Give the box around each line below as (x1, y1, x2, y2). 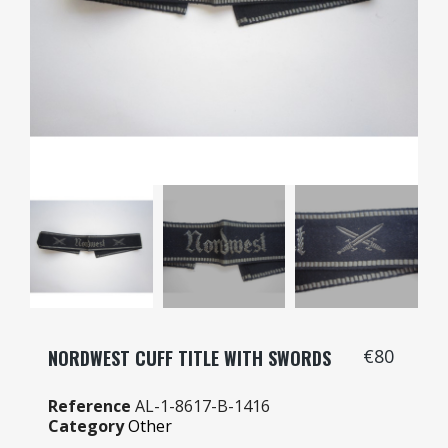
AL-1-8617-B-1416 (135, 394, 270, 417)
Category (48, 414, 124, 437)
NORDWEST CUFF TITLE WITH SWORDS (48, 344, 331, 371)
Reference (48, 394, 131, 417)
